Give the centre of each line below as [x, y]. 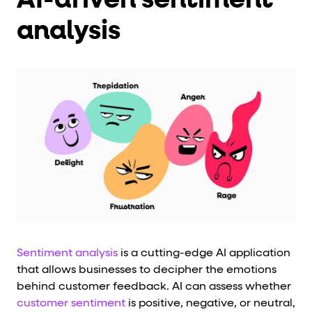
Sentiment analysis [67, 253]
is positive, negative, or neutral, [210, 303]
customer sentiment [71, 303]
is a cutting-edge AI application [204, 253]
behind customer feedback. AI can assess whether [154, 287]
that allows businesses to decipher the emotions [147, 270]
